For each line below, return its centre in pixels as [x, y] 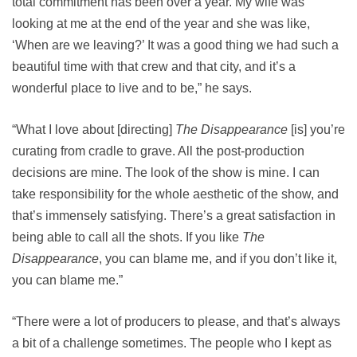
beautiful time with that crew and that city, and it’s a [154, 67]
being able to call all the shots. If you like [127, 237]
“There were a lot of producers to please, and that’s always [176, 322]
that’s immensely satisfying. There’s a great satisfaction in [174, 216]
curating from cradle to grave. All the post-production [158, 151]
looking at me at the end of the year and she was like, [161, 24]
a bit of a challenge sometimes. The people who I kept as [172, 343]
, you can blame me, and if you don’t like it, [218, 259]
